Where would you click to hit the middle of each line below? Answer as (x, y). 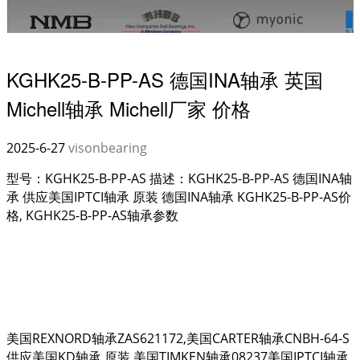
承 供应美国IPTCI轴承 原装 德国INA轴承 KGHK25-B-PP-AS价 (179, 196)
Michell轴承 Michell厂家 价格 (129, 108)
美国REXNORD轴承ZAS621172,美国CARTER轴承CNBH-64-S (178, 338)
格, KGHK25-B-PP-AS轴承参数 (92, 215)
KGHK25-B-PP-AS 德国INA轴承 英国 (165, 79)
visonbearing (108, 147)
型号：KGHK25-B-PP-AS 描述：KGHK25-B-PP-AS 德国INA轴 (179, 178)
